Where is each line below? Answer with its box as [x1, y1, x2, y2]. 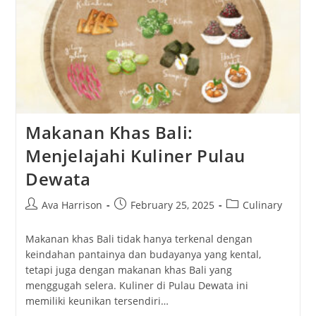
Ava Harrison [41, 197, 102, 212]
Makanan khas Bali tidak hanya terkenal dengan [25, 231, 253, 245]
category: [225, 212, 269, 226]
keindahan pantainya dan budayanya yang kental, [25, 247, 261, 261]
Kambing [93, 14, 136, 28]
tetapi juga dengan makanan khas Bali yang [25, 262, 232, 276]
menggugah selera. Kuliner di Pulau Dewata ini [25, 278, 248, 292]
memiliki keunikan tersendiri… [25, 293, 169, 308]
